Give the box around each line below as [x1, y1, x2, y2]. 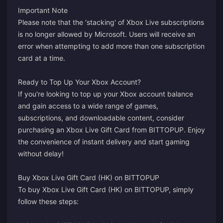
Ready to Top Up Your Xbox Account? [18, 78, 141, 86]
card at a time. [18, 54, 65, 62]
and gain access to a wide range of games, [18, 102, 158, 110]
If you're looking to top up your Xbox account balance [18, 90, 193, 98]
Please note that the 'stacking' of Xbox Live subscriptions [18, 18, 204, 26]
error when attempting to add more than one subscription [18, 42, 205, 50]
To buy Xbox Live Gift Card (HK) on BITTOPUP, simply [18, 185, 194, 194]
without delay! [18, 149, 64, 158]
